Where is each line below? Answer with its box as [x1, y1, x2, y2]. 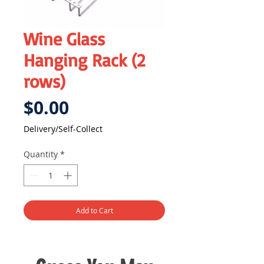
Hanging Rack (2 [24, 49, 145, 71]
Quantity [24, 148, 58, 160]
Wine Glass [24, 28, 105, 50]
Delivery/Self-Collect [24, 123, 103, 135]
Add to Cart [75, 206, 113, 216]
